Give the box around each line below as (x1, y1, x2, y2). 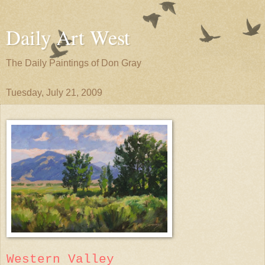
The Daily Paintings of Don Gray (6, 58, 141, 68)
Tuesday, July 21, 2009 (6, 88, 102, 98)
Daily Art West (6, 24, 130, 51)
